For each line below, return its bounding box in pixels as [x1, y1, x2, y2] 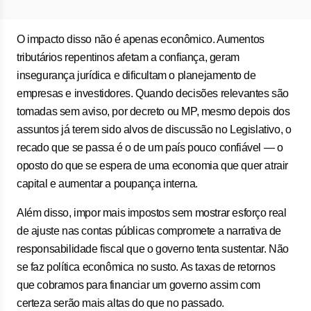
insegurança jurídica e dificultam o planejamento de [17, 69, 256, 81]
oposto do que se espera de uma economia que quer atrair [17, 160, 289, 171]
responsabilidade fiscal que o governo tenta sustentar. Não [17, 243, 289, 255]
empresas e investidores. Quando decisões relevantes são [17, 87, 289, 99]
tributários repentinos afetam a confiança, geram [17, 51, 239, 63]
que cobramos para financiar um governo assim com [17, 279, 260, 291]
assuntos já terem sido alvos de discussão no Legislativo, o [17, 124, 292, 135]
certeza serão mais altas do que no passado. [17, 297, 224, 309]
